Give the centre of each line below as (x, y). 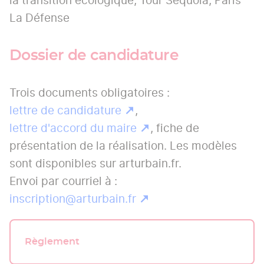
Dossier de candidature (94, 55)
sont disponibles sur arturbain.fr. (95, 163)
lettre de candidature (65, 110)
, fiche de (174, 128)
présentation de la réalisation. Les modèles (123, 146)
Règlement (52, 241)
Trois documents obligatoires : (90, 93)
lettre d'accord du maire (73, 128)
